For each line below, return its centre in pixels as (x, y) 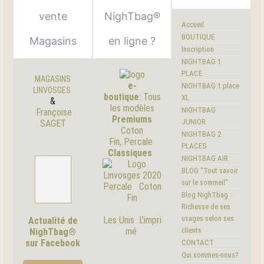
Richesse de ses (206, 207)
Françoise (54, 113)
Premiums (132, 120)
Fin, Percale (131, 142)
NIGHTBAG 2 (202, 134)
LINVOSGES (52, 90)
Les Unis (118, 220)
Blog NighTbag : (207, 195)
